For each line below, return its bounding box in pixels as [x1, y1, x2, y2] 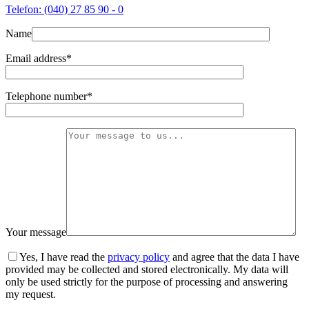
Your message [6, 226, 66, 238]
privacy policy [108, 250, 170, 263]
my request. [6, 288, 56, 300]
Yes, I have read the [19, 250, 108, 263]
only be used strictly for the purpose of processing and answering [6, 275, 288, 288]
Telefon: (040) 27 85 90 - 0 [6, 3, 123, 15]
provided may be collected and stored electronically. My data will [6, 263, 288, 275]
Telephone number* [6, 90, 92, 102]
